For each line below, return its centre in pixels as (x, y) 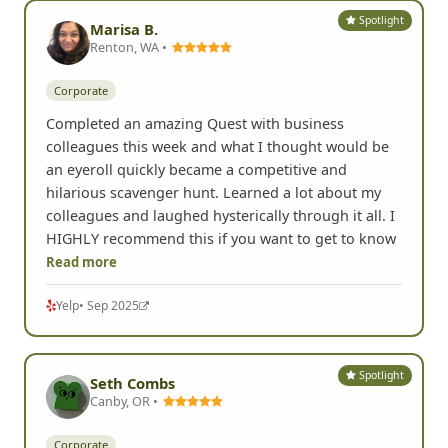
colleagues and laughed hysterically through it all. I (220, 216)
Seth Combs (132, 383)
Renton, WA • (130, 46)
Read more (81, 262)
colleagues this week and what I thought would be (217, 147)
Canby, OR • (125, 401)
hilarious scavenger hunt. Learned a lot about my (213, 193)
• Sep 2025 (109, 306)
